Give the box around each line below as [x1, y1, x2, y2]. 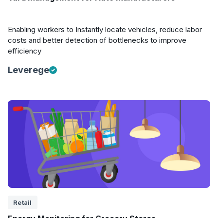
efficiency [8, 46, 41, 55]
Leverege [8, 65, 49, 75]
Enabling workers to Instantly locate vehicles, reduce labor [8, 25, 202, 34]
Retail [13, 199, 32, 206]
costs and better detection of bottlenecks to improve [8, 36, 186, 45]
